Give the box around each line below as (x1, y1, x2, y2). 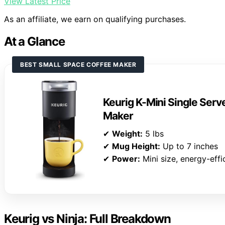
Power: (112, 153, 140, 164)
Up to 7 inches (160, 141, 218, 151)
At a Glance (4, 34, 65, 49)
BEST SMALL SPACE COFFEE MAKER (20, 61, 137, 69)
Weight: (112, 128, 143, 139)
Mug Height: (112, 141, 160, 151)
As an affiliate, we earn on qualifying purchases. (4, 14, 186, 25)
